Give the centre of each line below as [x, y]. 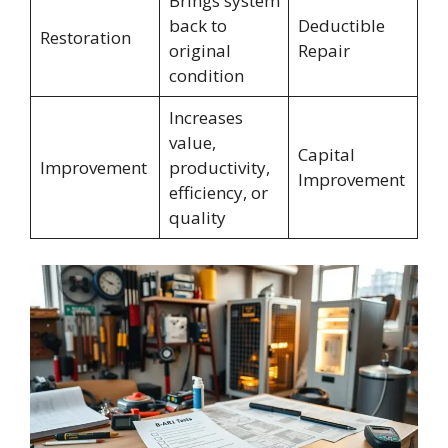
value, [192, 143]
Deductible [341, 26]
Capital [326, 155]
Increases [205, 118]
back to [197, 26]
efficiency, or [218, 193]
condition [206, 76]
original [199, 51]
